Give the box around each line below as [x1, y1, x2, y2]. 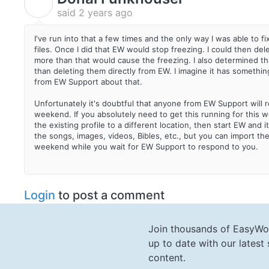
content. [148, 251, 186, 264]
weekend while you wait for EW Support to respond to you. [34, 142, 258, 152]
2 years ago [79, 7, 133, 19]
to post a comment [55, 187, 165, 202]
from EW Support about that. [34, 77, 145, 87]
